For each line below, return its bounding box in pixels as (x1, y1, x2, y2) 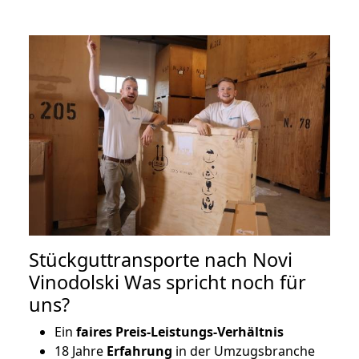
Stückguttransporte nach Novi (29, 247, 292, 273)
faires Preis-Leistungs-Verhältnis (73, 323, 284, 341)
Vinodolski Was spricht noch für (29, 269, 306, 296)
